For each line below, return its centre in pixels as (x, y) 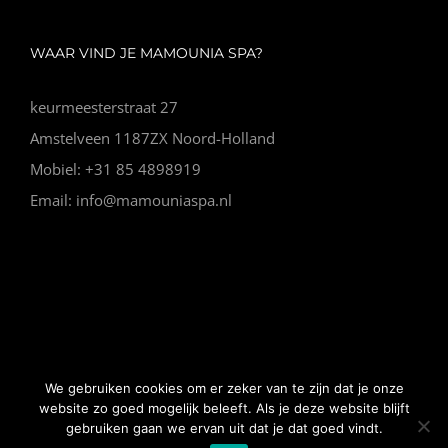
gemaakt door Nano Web (224, 406)
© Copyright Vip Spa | (115, 380)
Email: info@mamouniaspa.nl (131, 199)
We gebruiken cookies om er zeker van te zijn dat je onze (224, 388)
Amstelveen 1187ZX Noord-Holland (152, 137)
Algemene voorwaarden (260, 380)
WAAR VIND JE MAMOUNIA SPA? (146, 52)
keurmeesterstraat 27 (104, 106)
